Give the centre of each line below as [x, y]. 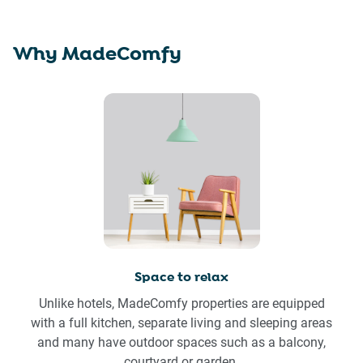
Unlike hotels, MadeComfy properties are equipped [181, 304]
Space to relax [181, 278]
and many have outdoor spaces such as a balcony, [181, 343]
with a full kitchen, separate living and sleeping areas [181, 323]
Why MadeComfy [97, 54]
